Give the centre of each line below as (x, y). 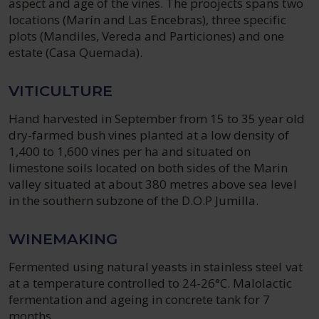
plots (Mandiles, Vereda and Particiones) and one (147, 36)
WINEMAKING (63, 239)
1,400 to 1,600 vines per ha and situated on (130, 151)
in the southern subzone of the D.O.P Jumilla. (134, 200)
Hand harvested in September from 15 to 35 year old (157, 119)
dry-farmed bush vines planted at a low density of (149, 135)
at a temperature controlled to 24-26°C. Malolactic (151, 283)
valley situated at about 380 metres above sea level (153, 184)
